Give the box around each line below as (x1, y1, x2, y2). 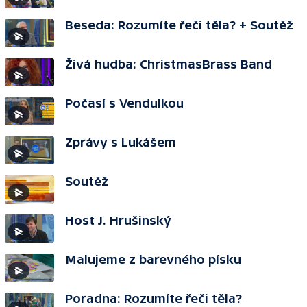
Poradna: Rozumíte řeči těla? (65, 291, 242, 306)
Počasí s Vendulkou (65, 96, 184, 110)
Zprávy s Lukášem (65, 135, 176, 149)
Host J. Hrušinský (65, 213, 171, 228)
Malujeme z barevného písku (65, 252, 241, 267)
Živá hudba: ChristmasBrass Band (65, 57, 272, 71)
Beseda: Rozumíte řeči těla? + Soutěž (65, 18, 293, 32)
